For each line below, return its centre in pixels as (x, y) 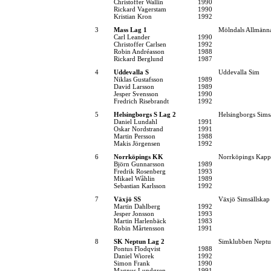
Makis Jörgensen (137, 143)
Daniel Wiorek (134, 256)
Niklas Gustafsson (139, 79)
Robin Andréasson (139, 51)
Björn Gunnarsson (139, 164)
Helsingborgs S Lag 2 (145, 114)
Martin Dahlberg (137, 206)
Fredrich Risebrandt (141, 101)
